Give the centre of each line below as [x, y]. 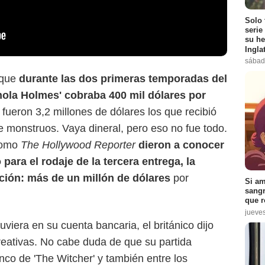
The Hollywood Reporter [78, 145]
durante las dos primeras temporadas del [123, 79]
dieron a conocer [181, 145]
